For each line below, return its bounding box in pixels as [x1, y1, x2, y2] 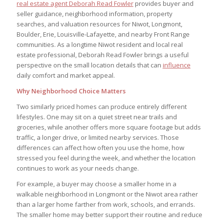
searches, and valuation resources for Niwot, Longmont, [16, 19, 182, 28]
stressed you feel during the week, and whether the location [16, 153, 196, 162]
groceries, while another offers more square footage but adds [16, 122, 201, 131]
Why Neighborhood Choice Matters [16, 86, 126, 95]
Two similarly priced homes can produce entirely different [16, 102, 187, 111]
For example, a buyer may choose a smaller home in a [16, 179, 176, 188]
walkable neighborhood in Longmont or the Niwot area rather [16, 190, 198, 198]
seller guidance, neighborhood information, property [16, 9, 173, 18]
